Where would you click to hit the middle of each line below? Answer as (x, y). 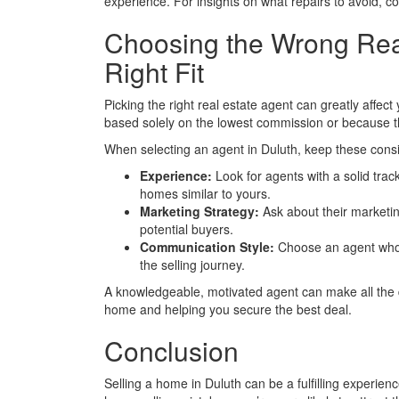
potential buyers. (187, 229)
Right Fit (154, 72)
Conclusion (171, 351)
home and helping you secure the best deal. (228, 309)
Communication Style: (207, 247)
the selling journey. (192, 265)
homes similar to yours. (205, 194)
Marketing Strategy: (199, 212)
